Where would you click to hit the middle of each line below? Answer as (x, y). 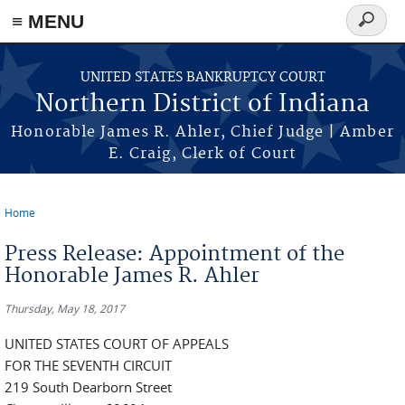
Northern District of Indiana (202, 104)
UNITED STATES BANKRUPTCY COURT (202, 78)
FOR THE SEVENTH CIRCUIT (88, 365)
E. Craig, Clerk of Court (202, 154)
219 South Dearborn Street (88, 387)
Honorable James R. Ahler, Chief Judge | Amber (202, 132)
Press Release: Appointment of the (174, 254)
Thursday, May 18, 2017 (65, 308)
